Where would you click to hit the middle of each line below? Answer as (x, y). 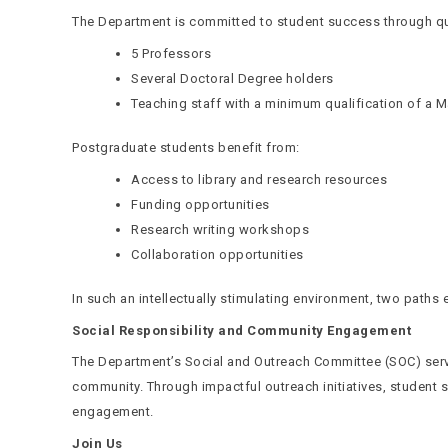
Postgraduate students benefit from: (186, 147)
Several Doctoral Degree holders (232, 78)
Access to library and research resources (259, 179)
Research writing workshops (220, 229)
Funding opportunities (200, 204)
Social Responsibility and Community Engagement (241, 330)
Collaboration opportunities (217, 254)
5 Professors (171, 53)
